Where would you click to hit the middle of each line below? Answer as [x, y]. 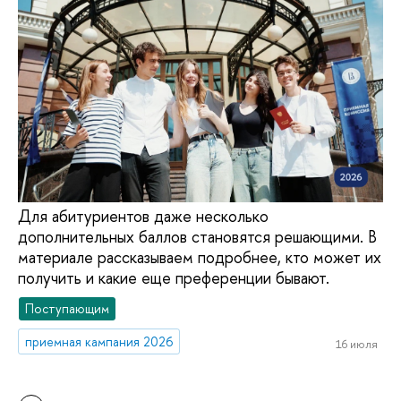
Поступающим [68, 308]
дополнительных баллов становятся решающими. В [197, 237]
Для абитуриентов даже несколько [143, 217]
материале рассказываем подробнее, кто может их [200, 258]
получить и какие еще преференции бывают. [174, 278]
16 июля [356, 344]
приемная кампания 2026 [99, 341]
